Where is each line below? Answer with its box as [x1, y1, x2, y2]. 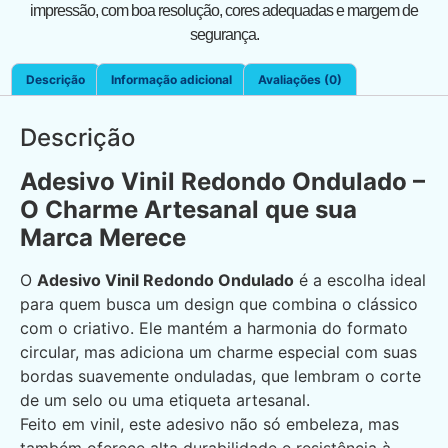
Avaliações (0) [257, 71, 342, 87]
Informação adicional [111, 71, 233, 87]
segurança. [189, 26, 259, 43]
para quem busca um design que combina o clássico [20, 294, 418, 315]
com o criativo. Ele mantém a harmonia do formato [20, 318, 408, 339]
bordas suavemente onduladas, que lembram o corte [20, 366, 421, 387]
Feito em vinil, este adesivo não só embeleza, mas [20, 414, 399, 435]
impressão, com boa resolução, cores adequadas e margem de [30, 2, 418, 19]
